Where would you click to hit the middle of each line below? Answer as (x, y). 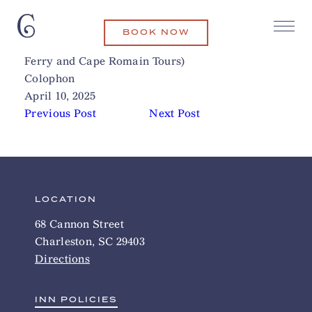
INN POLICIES (76, 300)
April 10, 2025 (60, 96)
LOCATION (66, 200)
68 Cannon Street (79, 224)
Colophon (50, 78)
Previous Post (60, 113)
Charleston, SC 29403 (90, 241)
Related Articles (242, 44)
